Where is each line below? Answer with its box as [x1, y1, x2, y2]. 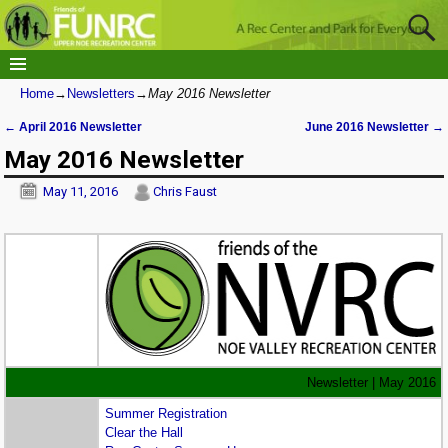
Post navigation [4, 132, 139, 153]
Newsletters [67, 85, 135, 101]
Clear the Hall [105, 424, 184, 440]
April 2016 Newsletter [16, 119, 143, 133]
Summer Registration [105, 405, 228, 421]
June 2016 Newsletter [304, 119, 432, 133]
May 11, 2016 [43, 183, 119, 199]
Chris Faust [153, 183, 218, 199]
